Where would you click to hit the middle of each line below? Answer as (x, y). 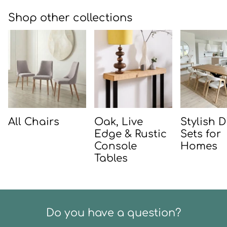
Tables (111, 158)
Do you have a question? (113, 213)
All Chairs (34, 122)
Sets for (201, 134)
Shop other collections (70, 17)
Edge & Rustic (130, 134)
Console (116, 146)
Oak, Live (119, 122)
